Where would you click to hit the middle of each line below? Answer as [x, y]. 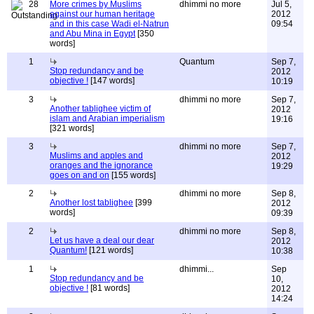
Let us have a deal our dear [102, 240]
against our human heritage [102, 14]
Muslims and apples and [96, 156]
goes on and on [80, 175]
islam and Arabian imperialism [107, 118]
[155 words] [132, 175]
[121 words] [110, 250]
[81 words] [109, 288]
